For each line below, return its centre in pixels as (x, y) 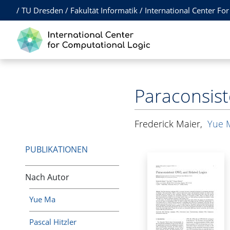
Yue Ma (43, 199)
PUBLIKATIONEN (56, 150)
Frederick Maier (167, 123)
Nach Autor (47, 177)
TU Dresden (42, 10)
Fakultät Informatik (104, 10)
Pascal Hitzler (53, 222)
